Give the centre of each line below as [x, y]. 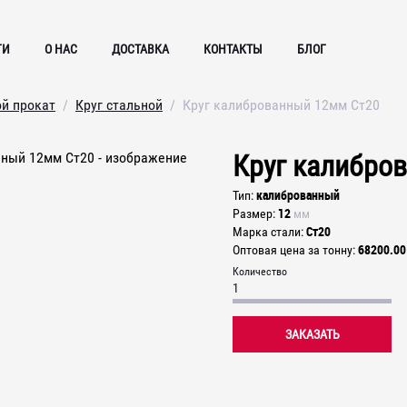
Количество [260, 271]
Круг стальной [119, 105]
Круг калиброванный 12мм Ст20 [281, 105]
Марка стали [267, 232]
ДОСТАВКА [140, 49]
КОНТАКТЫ [233, 49]
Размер [253, 213]
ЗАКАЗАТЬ [312, 334]
